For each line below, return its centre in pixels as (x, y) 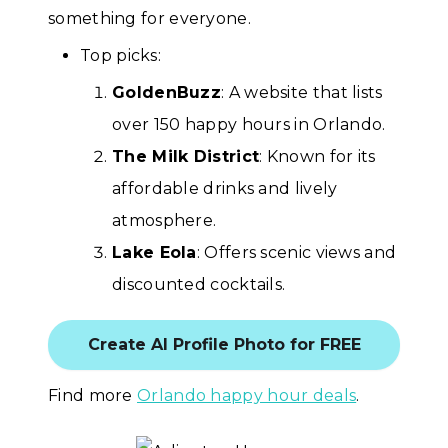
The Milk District (186, 156)
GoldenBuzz (166, 92)
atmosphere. (164, 220)
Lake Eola (154, 252)
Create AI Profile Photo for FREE (224, 345)
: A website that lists (302, 92)
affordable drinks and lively (225, 188)
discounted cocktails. (199, 284)
